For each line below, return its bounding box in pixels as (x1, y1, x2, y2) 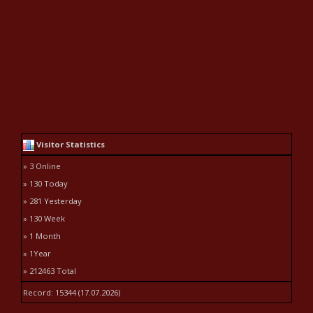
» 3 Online (23, 160, 61, 171)
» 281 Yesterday (23, 195, 82, 206)
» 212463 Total (23, 265, 76, 276)
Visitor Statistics (34, 138, 105, 150)
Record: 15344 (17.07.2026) (23, 286, 120, 298)
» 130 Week (23, 212, 65, 224)
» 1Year (23, 247, 51, 259)
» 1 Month (23, 230, 61, 241)
